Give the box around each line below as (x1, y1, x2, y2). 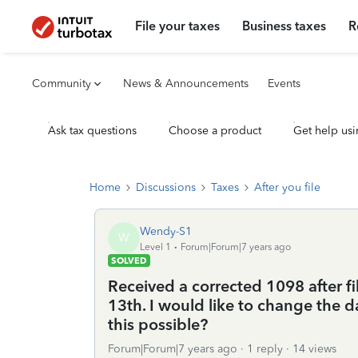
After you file (254, 181, 320, 194)
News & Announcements (123, 77, 249, 90)
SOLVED (111, 255, 147, 266)
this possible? (108, 315, 208, 334)
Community (32, 77, 91, 90)
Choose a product (169, 124, 261, 137)
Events (268, 77, 300, 90)
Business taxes (242, 18, 327, 34)
